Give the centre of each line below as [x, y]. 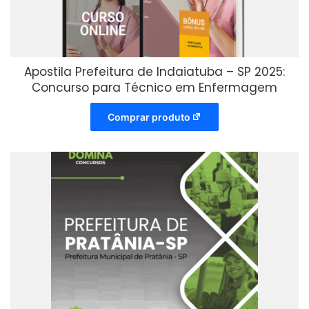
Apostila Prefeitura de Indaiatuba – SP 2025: [154, 71]
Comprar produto [149, 117]
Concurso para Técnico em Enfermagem [154, 87]
